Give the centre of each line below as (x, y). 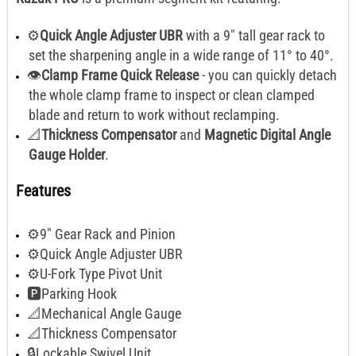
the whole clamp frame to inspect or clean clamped (172, 95)
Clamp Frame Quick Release (120, 75)
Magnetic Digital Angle (267, 135)
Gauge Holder (67, 155)
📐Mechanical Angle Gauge (104, 314)
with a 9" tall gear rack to (254, 36)
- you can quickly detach (268, 75)
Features (43, 191)
